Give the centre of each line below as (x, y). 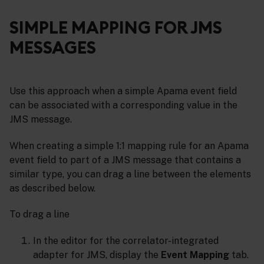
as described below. (52, 188)
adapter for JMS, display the (97, 255)
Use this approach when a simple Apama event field (123, 91)
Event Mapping (195, 255)
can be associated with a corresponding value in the (123, 105)
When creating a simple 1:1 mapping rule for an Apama (129, 146)
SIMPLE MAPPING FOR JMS (116, 28)
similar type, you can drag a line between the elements (130, 174)
